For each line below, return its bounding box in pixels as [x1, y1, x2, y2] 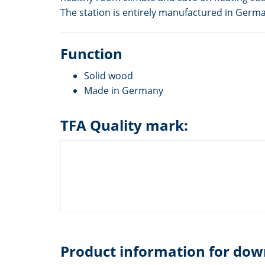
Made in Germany [84, 83, 163, 97]
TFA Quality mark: [60, 115, 188, 135]
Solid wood [84, 69, 133, 82]
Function [60, 43, 122, 63]
